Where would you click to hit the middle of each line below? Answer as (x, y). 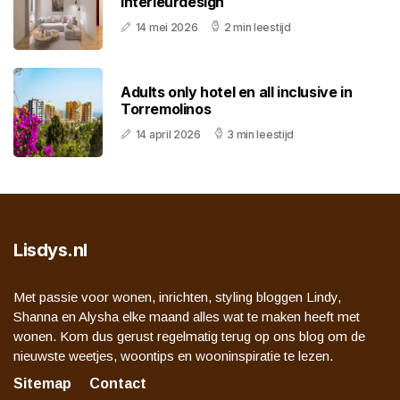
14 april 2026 (168, 135)
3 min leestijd (261, 135)
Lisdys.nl (50, 250)
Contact (118, 384)
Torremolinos (166, 109)
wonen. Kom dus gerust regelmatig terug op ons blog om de (189, 337)
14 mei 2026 (167, 28)
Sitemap (42, 384)
